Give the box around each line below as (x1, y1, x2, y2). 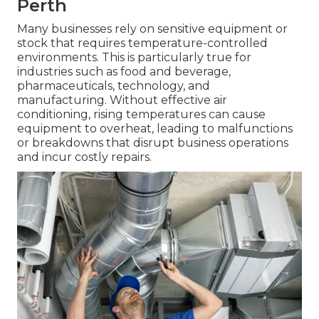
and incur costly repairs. (17, 150, 152, 164)
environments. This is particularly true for (17, 51, 251, 65)
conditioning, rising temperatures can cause (17, 108, 266, 122)
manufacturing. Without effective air (17, 93, 227, 108)
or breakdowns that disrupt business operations (17, 136, 288, 150)
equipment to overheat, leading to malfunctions (17, 122, 293, 136)
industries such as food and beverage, (17, 65, 231, 79)
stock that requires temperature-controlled (17, 36, 268, 51)
